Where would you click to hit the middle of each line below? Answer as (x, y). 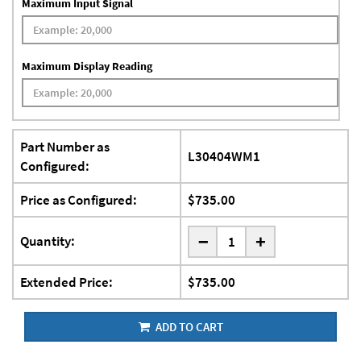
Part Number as (65, 147)
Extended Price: (66, 282)
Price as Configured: (79, 200)
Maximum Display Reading (87, 66)
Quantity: (48, 241)
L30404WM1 (224, 157)
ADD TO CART (188, 327)
